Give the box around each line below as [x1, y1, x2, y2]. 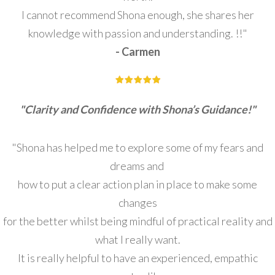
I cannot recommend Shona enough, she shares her [21, 8, 254, 22]
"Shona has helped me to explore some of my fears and [12, 141, 263, 155]
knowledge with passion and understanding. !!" [28, 26, 247, 41]
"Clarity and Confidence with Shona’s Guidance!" [19, 103, 256, 117]
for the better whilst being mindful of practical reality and [2, 214, 273, 228]
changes [118, 196, 157, 210]
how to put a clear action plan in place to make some [18, 177, 257, 192]
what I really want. [95, 233, 180, 247]
